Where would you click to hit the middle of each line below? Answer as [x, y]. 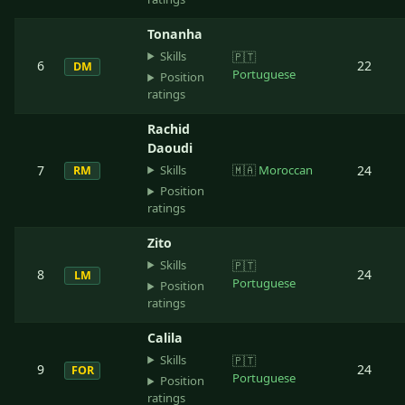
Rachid [169, 128]
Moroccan [286, 170]
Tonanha [175, 33]
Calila [165, 337]
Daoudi [170, 147]
